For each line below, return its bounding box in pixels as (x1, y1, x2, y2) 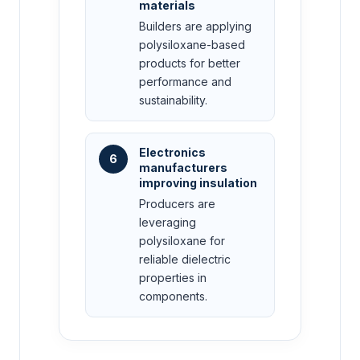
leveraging (139, 215, 196, 230)
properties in (139, 271, 207, 285)
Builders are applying (139, 19, 252, 34)
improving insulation (139, 176, 257, 190)
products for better (139, 56, 240, 71)
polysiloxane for (139, 234, 225, 248)
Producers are (139, 197, 215, 211)
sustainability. (139, 93, 207, 108)
